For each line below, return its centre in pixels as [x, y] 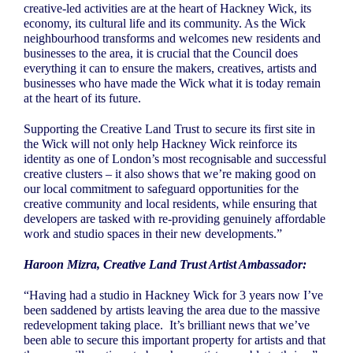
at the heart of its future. [82, 98]
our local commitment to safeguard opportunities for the [161, 189]
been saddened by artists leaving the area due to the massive [172, 310]
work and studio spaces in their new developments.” [153, 234]
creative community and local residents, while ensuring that [170, 204]
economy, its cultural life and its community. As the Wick [165, 24]
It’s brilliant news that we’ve [240, 325]
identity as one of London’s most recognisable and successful [175, 159]
